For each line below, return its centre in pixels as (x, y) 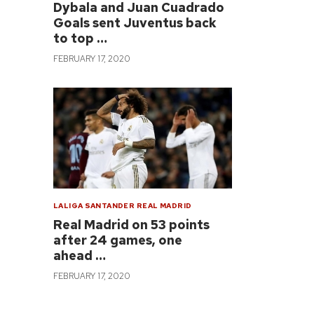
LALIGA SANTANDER (94, 205)
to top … (81, 38)
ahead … (80, 255)
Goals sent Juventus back (135, 22)
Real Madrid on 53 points (132, 224)
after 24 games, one (118, 240)
